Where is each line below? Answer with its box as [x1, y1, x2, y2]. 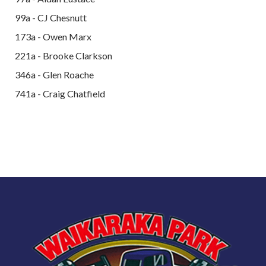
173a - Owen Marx [15, 30, 91, 42]
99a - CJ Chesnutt [15, 11, 87, 23]
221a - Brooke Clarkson [15, 49, 112, 61]
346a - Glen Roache [15, 68, 94, 80]
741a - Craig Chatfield [15, 87, 105, 99]
